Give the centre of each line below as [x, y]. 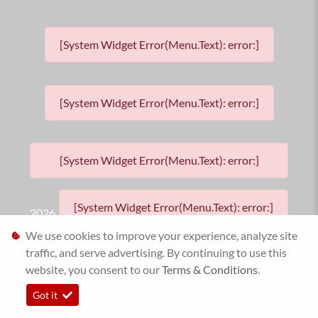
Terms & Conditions [210, 269]
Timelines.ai [285, 300]
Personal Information [159, 300]
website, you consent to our [94, 269]
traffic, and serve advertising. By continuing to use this [156, 252]
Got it [46, 295]
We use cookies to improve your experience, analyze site [161, 235]
